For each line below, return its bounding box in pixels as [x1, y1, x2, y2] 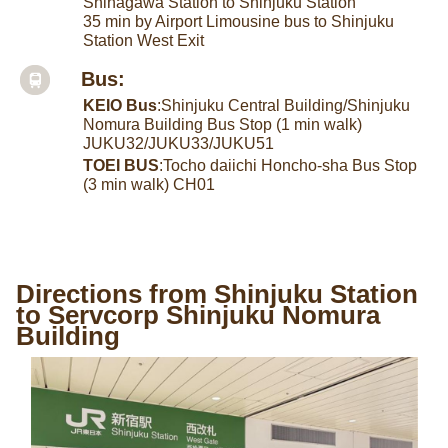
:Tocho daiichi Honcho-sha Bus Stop [159, 157, 418, 175]
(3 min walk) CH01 [83, 176, 216, 194]
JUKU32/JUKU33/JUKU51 [83, 135, 275, 153]
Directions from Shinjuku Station [15, 279, 418, 310]
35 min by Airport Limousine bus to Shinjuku [83, 13, 395, 31]
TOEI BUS [83, 157, 160, 175]
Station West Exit [83, 32, 205, 50]
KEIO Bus [83, 97, 158, 115]
